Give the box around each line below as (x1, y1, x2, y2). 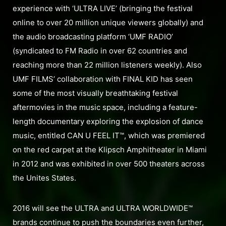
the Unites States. (13, 173, 76, 183)
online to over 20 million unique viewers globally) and (13, 18, 203, 28)
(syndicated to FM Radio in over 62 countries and (13, 46, 187, 56)
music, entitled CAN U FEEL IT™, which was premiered (13, 131, 205, 141)
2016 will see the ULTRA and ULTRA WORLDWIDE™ (13, 203, 193, 213)
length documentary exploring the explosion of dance (13, 117, 203, 127)
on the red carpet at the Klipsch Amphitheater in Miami (13, 145, 207, 155)
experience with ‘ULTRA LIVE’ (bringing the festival (13, 4, 193, 14)
